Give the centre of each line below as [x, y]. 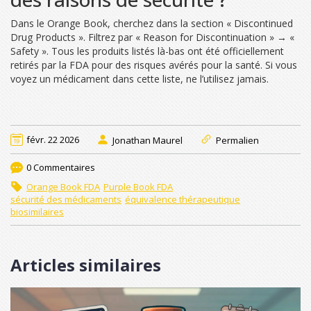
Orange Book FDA [63, 186]
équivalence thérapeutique [183, 199]
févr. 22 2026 [53, 139]
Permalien [237, 140]
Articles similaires [86, 264]
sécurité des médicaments [66, 199]
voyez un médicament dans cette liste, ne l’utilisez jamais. [140, 78]
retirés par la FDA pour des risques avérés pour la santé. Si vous [154, 65]
